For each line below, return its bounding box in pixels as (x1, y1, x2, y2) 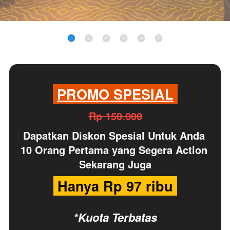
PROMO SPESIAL (57, 84, 174, 104)
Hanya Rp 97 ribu (57, 176, 177, 196)
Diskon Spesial (71, 128, 145, 143)
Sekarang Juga (79, 157, 151, 172)
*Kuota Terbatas (73, 209, 157, 226)
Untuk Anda (147, 128, 205, 143)
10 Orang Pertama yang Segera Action (20, 142, 207, 158)
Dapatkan (23, 128, 69, 143)
